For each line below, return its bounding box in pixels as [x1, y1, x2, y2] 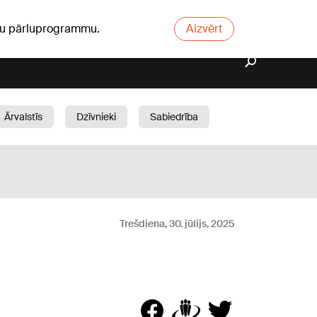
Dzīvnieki [76, 110, 116, 123]
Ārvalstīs [4, 110, 42, 123]
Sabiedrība [150, 110, 198, 123]
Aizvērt [186, 21, 222, 36]
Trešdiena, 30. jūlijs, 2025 [120, 217, 234, 230]
